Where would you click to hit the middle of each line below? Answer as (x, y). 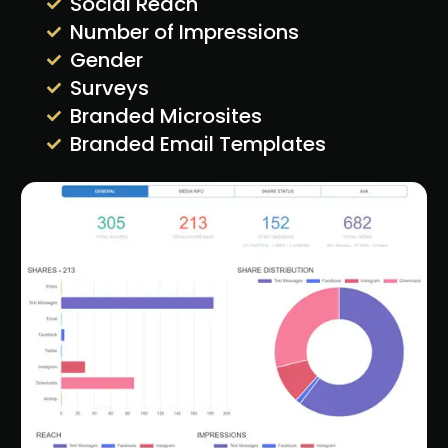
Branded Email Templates (197, 143)
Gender (106, 59)
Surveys (109, 87)
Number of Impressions (184, 31)
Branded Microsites (165, 115)
